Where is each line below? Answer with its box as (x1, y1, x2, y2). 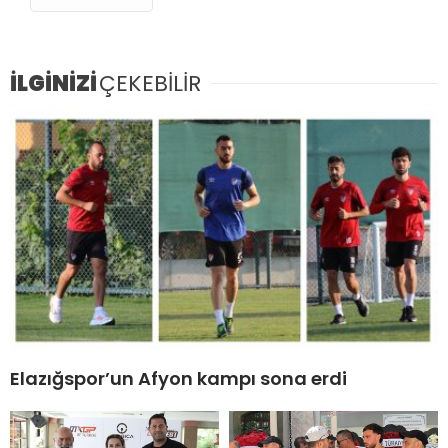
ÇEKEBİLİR (99, 68, 201, 100)
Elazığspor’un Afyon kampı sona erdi (10, 366, 347, 392)
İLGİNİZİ (10, 68, 97, 100)
